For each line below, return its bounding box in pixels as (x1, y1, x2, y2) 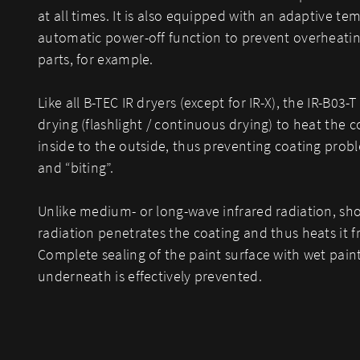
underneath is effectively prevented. (38, 267, 262, 285)
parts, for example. (38, 50, 153, 68)
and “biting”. (38, 158, 113, 177)
